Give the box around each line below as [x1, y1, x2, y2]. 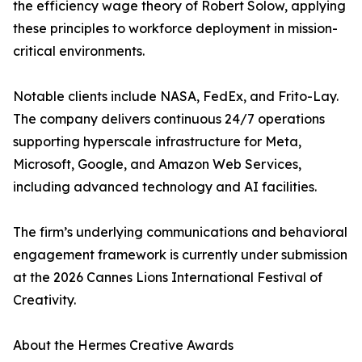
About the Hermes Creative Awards [13, 337, 234, 354]
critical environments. [13, 43, 145, 60]
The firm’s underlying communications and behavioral [13, 224, 347, 241]
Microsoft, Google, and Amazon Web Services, [13, 156, 301, 173]
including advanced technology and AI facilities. [13, 179, 317, 196]
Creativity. [13, 292, 76, 309]
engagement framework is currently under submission [13, 246, 347, 263]
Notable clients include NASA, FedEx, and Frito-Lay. [13, 88, 339, 105]
